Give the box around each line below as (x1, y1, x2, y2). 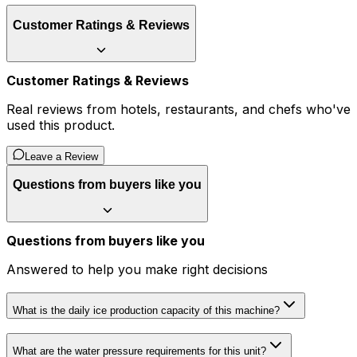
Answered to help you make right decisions (6, 261, 268, 277)
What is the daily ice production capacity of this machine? (13, 304, 280, 316)
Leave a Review (25, 151, 98, 163)
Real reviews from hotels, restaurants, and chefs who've (6, 101, 351, 118)
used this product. (6, 117, 115, 134)
